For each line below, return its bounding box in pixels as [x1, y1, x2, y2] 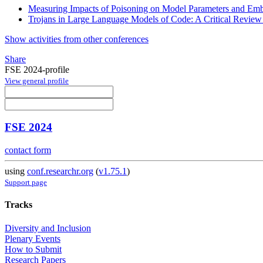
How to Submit [5, 244, 62, 254]
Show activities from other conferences [5, 33, 149, 44]
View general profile [5, 76, 69, 85]
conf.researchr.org [27, 166, 93, 177]
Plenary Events [5, 233, 60, 244]
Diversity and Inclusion [5, 222, 91, 233]
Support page [5, 178, 47, 187]
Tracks [5, 200, 32, 210]
